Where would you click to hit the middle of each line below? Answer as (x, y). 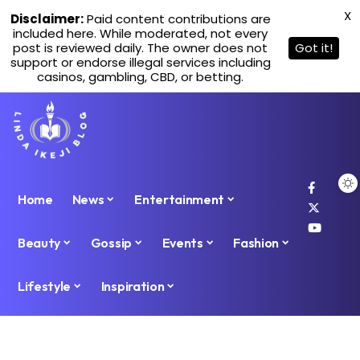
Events (182, 243)
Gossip (111, 243)
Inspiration (133, 286)
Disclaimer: (47, 19)
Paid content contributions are (177, 19)
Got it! (314, 48)
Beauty (39, 243)
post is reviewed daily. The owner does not (140, 48)
